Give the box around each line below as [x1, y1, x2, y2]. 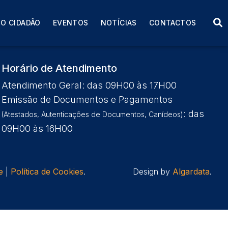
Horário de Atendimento [1, 62, 117, 74]
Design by [133, 166, 173, 177]
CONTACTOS [149, 18, 196, 27]
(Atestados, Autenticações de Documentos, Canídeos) [1, 110, 183, 119]
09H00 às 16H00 [1, 123, 73, 134]
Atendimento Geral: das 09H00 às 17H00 [1, 80, 177, 91]
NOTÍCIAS [100, 18, 137, 27]
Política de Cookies [11, 166, 83, 177]
